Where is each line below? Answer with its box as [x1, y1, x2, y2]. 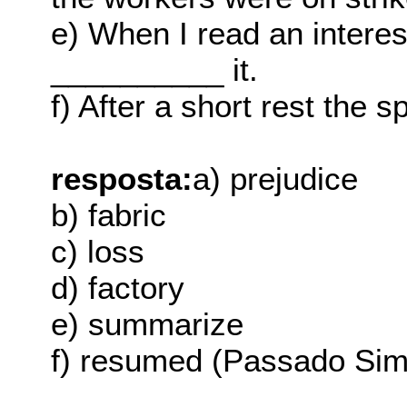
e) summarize [51, 305, 244, 342]
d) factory [51, 269, 185, 305]
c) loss [51, 233, 145, 269]
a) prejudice [193, 160, 359, 196]
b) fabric [51, 196, 167, 233]
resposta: [51, 160, 194, 196]
